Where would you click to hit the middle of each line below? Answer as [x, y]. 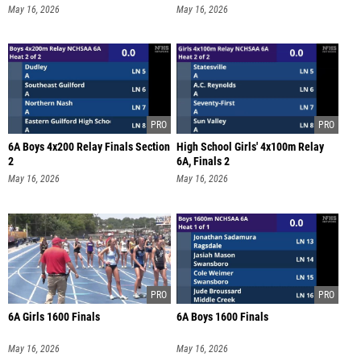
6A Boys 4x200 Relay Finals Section [89, 147]
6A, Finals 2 [203, 162]
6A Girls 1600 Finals [54, 317]
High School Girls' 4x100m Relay [250, 147]
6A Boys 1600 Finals [222, 317]
